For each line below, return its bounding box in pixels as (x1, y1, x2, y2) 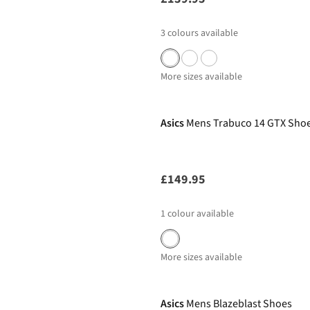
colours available (167, 26, 238, 40)
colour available (167, 207, 234, 221)
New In (166, 264, 194, 277)
